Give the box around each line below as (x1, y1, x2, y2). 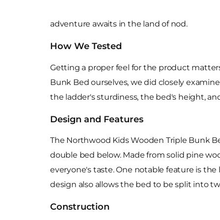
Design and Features (50, 113, 143, 125)
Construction (50, 201, 110, 212)
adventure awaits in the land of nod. (50, 19, 188, 28)
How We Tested (50, 41, 122, 52)
